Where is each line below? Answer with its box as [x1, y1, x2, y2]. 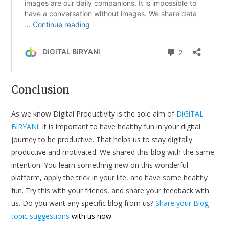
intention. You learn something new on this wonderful [11, 160, 189, 170]
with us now [72, 211, 112, 221]
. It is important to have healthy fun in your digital [38, 122, 201, 132]
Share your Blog [155, 198, 209, 209]
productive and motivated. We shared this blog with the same [11, 147, 215, 157]
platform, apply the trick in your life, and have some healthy [11, 173, 208, 183]
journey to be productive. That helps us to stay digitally [11, 134, 193, 145]
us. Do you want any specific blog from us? [11, 198, 156, 209]
